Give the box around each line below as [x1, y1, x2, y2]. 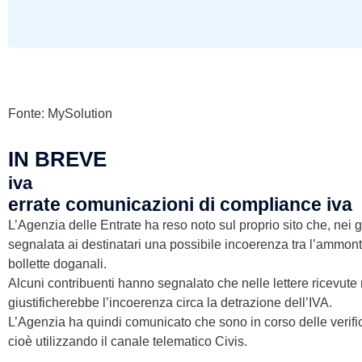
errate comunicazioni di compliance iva [8, 193, 352, 215]
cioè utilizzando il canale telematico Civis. [8, 334, 247, 348]
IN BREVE [8, 146, 107, 171]
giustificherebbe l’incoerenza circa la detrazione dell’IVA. [8, 295, 332, 309]
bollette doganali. [8, 256, 107, 271]
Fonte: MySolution [8, 106, 112, 120]
